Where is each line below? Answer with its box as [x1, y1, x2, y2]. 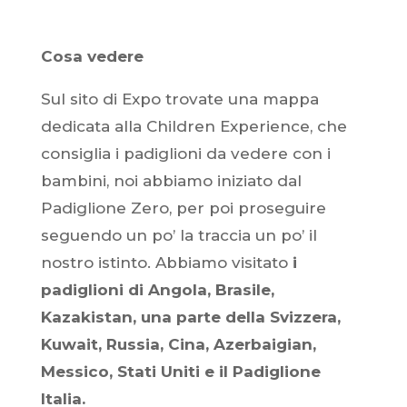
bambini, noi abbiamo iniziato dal [40, 172, 302, 190]
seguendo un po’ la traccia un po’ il [40, 226, 317, 244]
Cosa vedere [40, 47, 144, 65]
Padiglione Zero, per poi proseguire [40, 199, 326, 217]
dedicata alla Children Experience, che [40, 117, 347, 135]
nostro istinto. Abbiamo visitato [40, 253, 293, 272]
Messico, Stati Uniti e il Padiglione [40, 362, 321, 381]
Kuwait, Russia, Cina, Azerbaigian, [40, 335, 316, 353]
